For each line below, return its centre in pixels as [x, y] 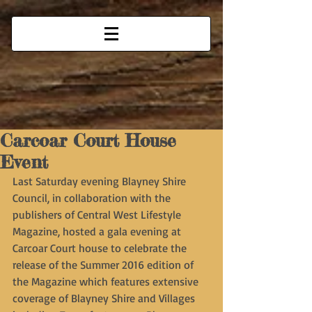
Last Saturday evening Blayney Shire [101, 181]
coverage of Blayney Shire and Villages [105, 298]
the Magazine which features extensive [107, 281]
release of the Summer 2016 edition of [104, 265]
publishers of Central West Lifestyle [98, 214]
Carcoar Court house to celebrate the [101, 248]
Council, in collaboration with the [93, 198]
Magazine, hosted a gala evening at [98, 231]
